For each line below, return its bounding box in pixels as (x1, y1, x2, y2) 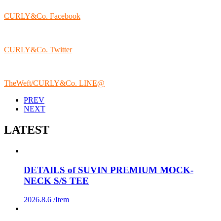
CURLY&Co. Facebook (4, 12, 80, 21)
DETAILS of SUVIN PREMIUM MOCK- (24, 164, 193, 175)
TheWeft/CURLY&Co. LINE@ (4, 79, 105, 88)
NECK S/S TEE (24, 175, 89, 186)
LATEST (4, 123, 49, 136)
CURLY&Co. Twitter (4, 45, 72, 54)
